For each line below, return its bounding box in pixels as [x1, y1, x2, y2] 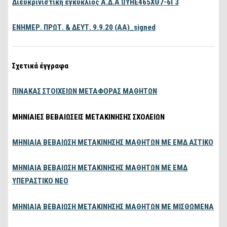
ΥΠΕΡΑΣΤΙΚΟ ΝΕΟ [12, 176, 69, 186]
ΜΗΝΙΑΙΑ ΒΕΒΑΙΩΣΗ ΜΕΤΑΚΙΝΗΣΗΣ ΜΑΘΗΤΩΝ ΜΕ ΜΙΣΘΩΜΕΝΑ [12, 202, 214, 211]
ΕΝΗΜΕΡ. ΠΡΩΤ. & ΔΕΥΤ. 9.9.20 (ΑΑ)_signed [12, 23, 156, 32]
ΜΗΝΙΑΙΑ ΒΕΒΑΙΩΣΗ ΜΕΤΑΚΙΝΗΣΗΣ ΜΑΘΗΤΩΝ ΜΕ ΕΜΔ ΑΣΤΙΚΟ [12, 137, 214, 147]
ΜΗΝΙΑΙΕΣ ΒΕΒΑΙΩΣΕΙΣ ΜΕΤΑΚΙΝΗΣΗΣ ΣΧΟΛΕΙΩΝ [12, 112, 165, 122]
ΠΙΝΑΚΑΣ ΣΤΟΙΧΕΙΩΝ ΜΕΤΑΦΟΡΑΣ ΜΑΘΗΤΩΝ [12, 87, 158, 96]
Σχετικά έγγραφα [12, 61, 69, 70]
